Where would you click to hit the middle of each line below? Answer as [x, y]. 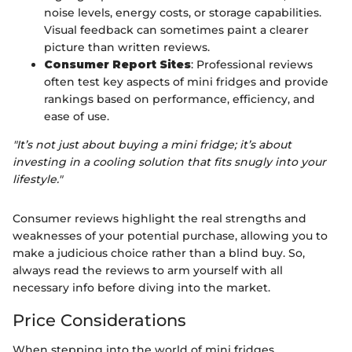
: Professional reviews [252, 64]
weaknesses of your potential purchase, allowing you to [170, 235]
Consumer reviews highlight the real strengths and [159, 218]
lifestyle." [37, 179]
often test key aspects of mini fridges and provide [186, 81]
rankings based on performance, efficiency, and [180, 99]
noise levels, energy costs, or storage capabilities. [183, 12]
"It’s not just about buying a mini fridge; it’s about [152, 144]
